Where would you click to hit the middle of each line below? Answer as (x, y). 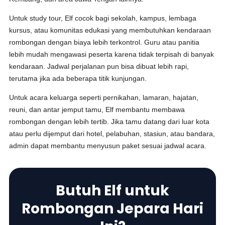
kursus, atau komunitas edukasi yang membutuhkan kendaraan (110, 30)
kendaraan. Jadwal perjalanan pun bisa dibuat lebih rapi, (99, 66)
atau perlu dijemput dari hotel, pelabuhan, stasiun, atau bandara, (112, 134)
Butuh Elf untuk (113, 191)
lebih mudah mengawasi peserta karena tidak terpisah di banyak (112, 54)
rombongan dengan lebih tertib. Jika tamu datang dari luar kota (109, 122)
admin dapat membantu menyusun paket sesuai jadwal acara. (108, 146)
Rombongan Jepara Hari (113, 209)
